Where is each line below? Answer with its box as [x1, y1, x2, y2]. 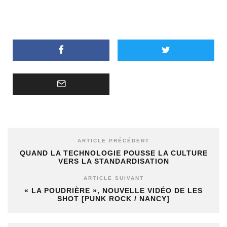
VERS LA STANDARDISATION [58, 157, 169, 165]
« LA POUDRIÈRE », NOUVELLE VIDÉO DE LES [24, 186, 203, 195]
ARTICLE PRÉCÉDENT [78, 137, 149, 143]
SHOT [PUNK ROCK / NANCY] [57, 194, 170, 203]
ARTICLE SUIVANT [83, 175, 144, 181]
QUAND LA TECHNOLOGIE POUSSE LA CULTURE [19, 148, 208, 157]
